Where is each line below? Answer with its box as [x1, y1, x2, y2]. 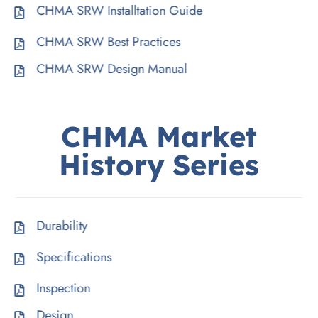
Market [155, 119, 257, 155]
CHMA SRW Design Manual [39, 59, 190, 78]
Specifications [39, 248, 115, 267]
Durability [39, 216, 91, 236]
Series [172, 147, 260, 183]
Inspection [39, 279, 94, 298]
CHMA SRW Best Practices [39, 32, 184, 51]
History [58, 147, 165, 183]
